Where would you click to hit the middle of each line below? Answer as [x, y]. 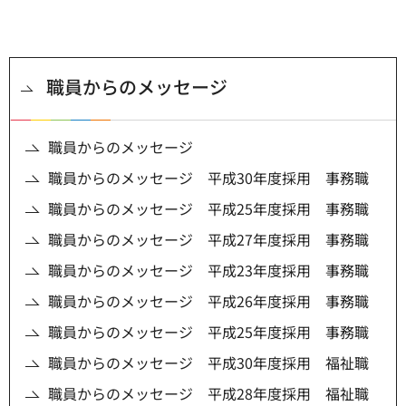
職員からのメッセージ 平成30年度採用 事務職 [208, 178]
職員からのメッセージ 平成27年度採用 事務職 [208, 240]
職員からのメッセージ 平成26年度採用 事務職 [208, 301]
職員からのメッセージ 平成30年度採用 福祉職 [208, 363]
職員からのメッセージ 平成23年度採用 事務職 [208, 271]
